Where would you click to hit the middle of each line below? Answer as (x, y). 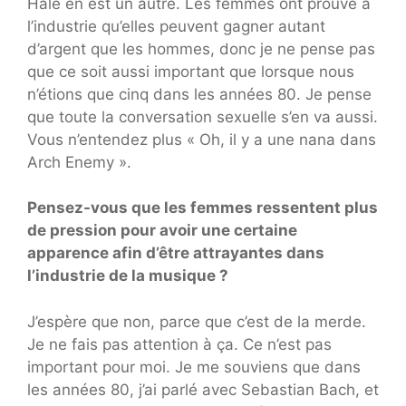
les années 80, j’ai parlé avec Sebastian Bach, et (203, 389)
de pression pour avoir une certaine (162, 231)
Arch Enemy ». (79, 162)
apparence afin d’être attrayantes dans (176, 253)
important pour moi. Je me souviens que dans (194, 367)
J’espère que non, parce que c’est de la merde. (197, 321)
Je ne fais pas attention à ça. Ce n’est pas (179, 344)
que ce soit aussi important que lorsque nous (191, 71)
